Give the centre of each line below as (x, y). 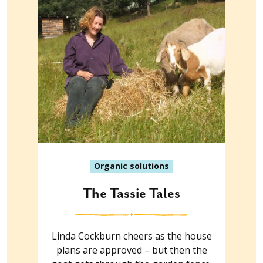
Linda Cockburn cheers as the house (131, 236)
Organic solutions (131, 166)
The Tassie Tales (131, 194)
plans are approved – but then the (131, 250)
